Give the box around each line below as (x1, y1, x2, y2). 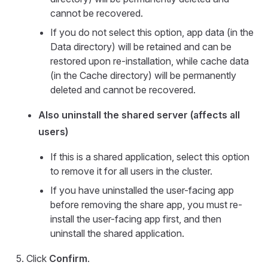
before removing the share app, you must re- (50, 198, 242, 211)
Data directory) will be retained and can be (50, 40, 232, 53)
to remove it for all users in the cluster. (50, 165, 212, 177)
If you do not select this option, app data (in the (50, 26, 254, 38)
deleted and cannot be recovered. (50, 83, 196, 96)
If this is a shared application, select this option (50, 150, 249, 163)
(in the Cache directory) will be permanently (50, 69, 236, 81)
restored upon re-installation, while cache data (50, 54, 249, 67)
